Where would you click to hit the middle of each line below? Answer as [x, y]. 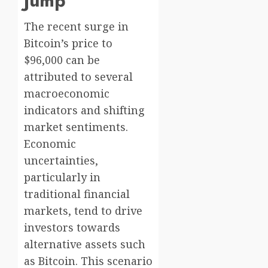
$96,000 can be [62, 60]
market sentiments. [76, 127]
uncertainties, [61, 161]
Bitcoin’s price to [68, 43]
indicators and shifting [84, 110]
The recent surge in [76, 27]
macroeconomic [67, 94]
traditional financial [77, 194]
